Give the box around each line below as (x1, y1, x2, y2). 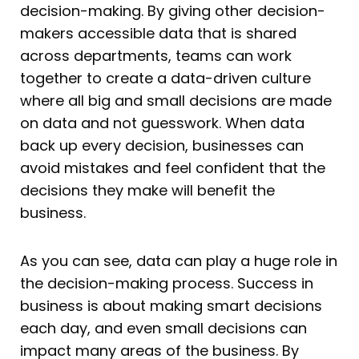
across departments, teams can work (20, 46, 292, 67)
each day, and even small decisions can (20, 317, 307, 338)
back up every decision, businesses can (20, 135, 304, 156)
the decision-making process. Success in (20, 272, 313, 293)
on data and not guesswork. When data (20, 113, 305, 134)
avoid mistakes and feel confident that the (20, 158, 325, 179)
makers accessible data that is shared (20, 23, 296, 44)
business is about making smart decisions (20, 295, 322, 316)
